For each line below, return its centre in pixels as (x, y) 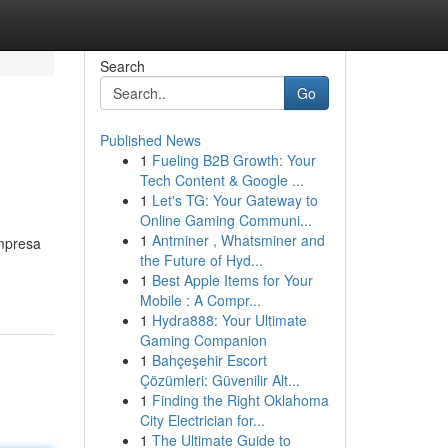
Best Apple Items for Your (232, 280)
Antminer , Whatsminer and (238, 240)
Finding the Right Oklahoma (240, 400)
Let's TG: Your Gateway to (234, 200)
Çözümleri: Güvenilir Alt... (219, 380)
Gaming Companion (203, 340)
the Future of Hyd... (201, 260)
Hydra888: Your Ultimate (229, 320)
